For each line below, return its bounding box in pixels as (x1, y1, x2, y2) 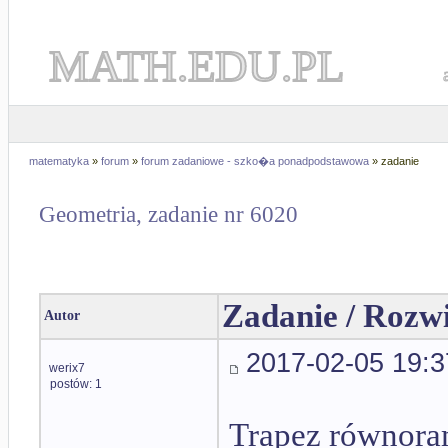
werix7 (49, 361, 85, 375)
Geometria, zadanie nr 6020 (39, 202, 298, 228)
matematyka (29, 155, 89, 167)
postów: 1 (50, 377, 102, 391)
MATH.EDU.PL (49, 41, 344, 91)
